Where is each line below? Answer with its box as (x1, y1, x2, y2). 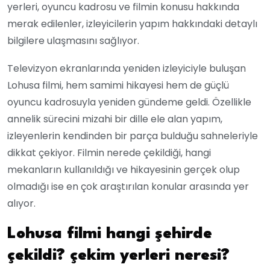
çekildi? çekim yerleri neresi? (7, 247, 230, 263)
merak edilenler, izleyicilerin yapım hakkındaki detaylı (7, 16, 257, 31)
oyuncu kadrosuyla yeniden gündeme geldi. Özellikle (7, 95, 251, 109)
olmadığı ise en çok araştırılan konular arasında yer (7, 179, 249, 193)
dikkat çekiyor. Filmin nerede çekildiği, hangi (7, 145, 211, 160)
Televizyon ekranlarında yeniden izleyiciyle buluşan (7, 61, 246, 75)
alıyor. (7, 196, 36, 210)
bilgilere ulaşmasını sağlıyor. (7, 33, 139, 48)
